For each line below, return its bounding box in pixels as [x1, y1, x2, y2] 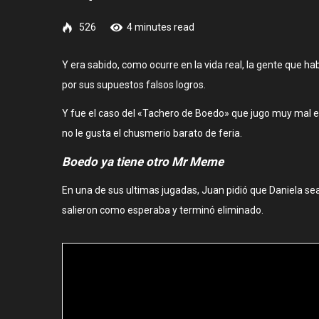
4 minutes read [127, 21, 194, 33]
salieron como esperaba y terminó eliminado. [62, 204, 263, 216]
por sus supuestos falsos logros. [62, 78, 206, 90]
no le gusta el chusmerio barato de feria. [62, 127, 242, 139]
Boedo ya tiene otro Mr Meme [62, 154, 224, 169]
